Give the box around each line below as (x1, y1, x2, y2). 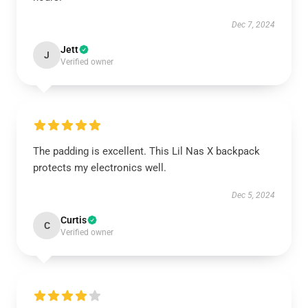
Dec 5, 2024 (232, 190, 275, 200)
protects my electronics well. (33, 162, 166, 174)
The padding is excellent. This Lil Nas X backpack (33, 145, 260, 157)
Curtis (60, 214, 87, 225)
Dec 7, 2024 (232, 20, 275, 30)
